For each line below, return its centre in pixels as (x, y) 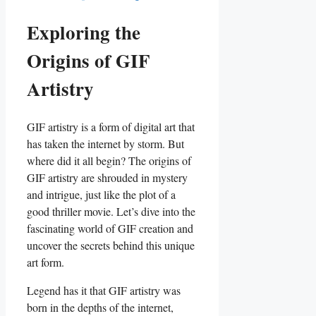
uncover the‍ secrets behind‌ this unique (111, 245)
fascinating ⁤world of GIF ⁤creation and (110, 229)
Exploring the (84, 32)
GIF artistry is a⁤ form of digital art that (111, 127)
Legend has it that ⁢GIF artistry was (104, 291)
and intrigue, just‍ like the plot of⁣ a (101, 195)
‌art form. (45, 262)
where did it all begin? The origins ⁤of (109, 161)
